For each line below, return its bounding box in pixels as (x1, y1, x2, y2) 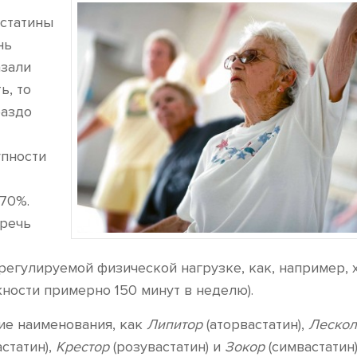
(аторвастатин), (202, 316, 308, 333)
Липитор (147, 316, 202, 333)
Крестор (56, 338, 109, 355)
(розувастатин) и (109, 338, 225, 355)
